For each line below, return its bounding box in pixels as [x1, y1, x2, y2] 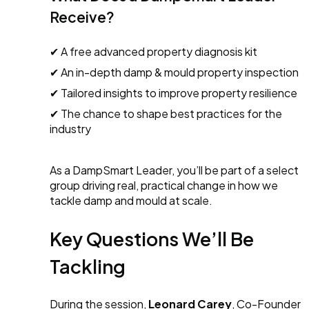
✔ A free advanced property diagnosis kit [50, 44, 257, 59]
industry [50, 121, 91, 137]
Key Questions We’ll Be [50, 227, 254, 251]
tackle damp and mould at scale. [50, 193, 212, 208]
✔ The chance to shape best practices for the [50, 106, 282, 121]
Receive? [50, 8, 114, 27]
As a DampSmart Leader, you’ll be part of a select [50, 163, 299, 178]
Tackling [50, 255, 126, 279]
